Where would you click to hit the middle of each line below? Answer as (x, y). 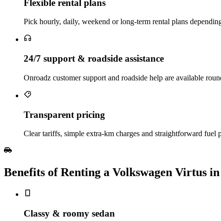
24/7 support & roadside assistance (94, 59)
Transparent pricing (64, 114)
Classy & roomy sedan (69, 213)
